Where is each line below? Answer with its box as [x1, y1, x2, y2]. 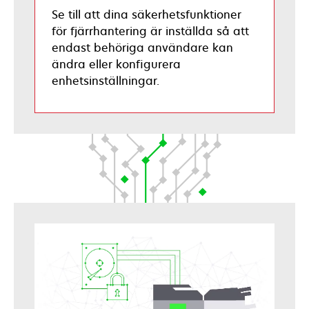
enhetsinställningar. [52, 72, 159, 88]
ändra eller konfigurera [52, 56, 181, 72]
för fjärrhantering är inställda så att [52, 23, 249, 39]
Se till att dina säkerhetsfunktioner [52, 6, 241, 22]
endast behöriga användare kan [52, 39, 233, 55]
